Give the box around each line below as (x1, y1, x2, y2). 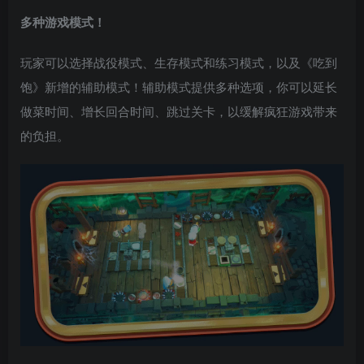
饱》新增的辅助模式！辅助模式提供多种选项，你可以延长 (20, 78, 337, 96)
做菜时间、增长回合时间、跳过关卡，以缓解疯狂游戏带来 (20, 102, 337, 120)
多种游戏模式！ (20, 13, 106, 32)
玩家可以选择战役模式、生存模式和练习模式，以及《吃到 (20, 54, 337, 71)
